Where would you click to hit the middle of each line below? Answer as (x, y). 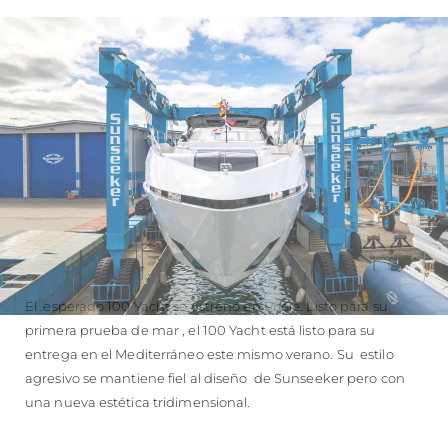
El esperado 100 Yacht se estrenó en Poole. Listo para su (206, 305)
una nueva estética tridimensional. (138, 401)
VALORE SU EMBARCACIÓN (224, 24)
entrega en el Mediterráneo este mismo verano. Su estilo (209, 353)
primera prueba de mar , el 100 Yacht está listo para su (200, 329)
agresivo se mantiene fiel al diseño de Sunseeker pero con (215, 377)
